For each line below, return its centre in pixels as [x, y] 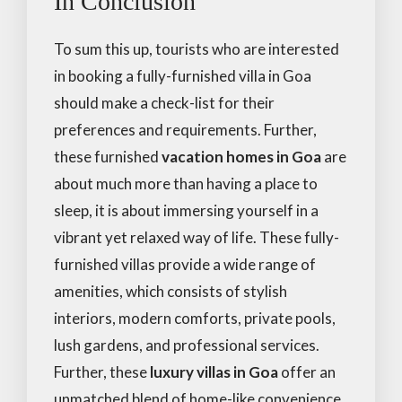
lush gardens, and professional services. [187, 345]
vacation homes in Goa [241, 156]
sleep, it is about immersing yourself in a [186, 210]
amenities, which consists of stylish [170, 291]
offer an [307, 371]
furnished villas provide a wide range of [185, 264]
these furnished [108, 156]
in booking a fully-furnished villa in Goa [183, 75]
